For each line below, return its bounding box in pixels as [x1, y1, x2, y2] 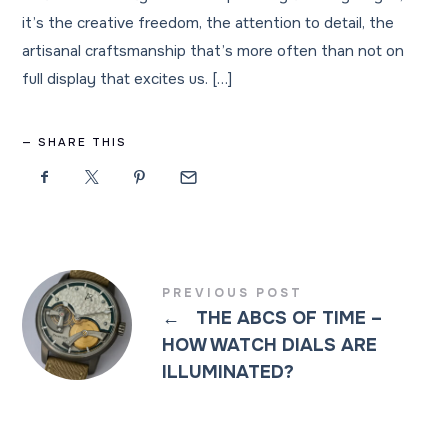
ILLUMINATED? [162, 360, 295, 383]
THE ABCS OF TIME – [191, 306, 383, 329]
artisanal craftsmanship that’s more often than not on [22, 41, 405, 61]
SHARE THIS [38, 135, 128, 149]
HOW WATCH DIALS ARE [162, 333, 378, 356]
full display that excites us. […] [22, 69, 233, 89]
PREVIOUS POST [162, 284, 304, 301]
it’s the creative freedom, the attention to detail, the [22, 13, 395, 33]
